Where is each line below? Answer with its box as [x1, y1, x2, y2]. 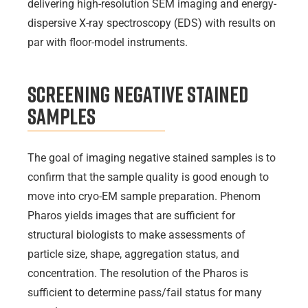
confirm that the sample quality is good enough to [27, 170, 269, 184]
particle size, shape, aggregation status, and [27, 247, 239, 261]
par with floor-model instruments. [27, 36, 188, 49]
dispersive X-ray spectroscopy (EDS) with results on [27, 16, 276, 30]
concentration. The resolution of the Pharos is [27, 266, 248, 280]
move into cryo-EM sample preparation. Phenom [27, 189, 261, 203]
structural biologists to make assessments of [27, 228, 245, 241]
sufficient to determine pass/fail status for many [27, 285, 262, 299]
